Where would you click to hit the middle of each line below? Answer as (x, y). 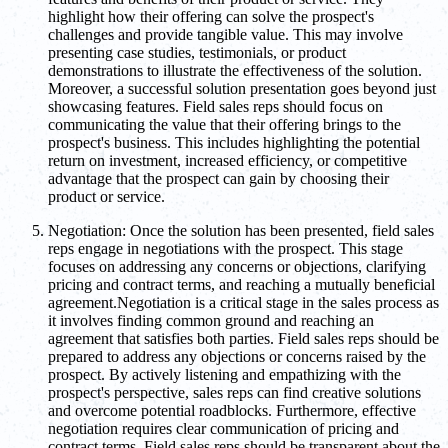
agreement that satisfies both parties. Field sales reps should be (243, 339)
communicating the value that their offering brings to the (224, 125)
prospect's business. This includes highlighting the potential (234, 143)
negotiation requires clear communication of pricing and (223, 429)
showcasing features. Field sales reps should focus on (215, 107)
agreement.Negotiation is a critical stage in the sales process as (243, 303)
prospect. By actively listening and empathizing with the (224, 375)
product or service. (106, 197)
